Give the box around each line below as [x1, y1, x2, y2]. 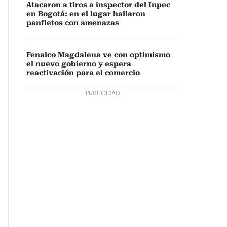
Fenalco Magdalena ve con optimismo [26, 51, 170, 59]
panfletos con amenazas [26, 19, 119, 27]
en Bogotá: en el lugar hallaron [26, 10, 145, 18]
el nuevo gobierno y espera [26, 60, 131, 68]
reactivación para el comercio [26, 69, 140, 77]
